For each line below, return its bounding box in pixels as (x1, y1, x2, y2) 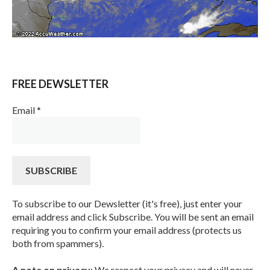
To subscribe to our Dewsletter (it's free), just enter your (12, 197, 242, 209)
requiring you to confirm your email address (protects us (12, 224, 242, 236)
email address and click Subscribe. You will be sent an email (12, 210, 254, 222)
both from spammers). (12, 237, 104, 249)
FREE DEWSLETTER (12, 77, 108, 90)
